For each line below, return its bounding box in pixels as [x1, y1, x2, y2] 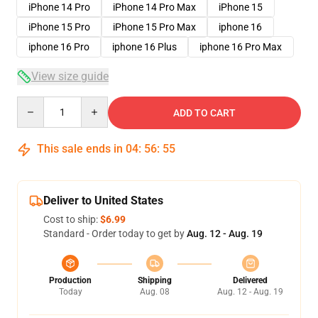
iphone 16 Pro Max [199, 41, 282, 53]
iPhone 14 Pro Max [113, 1, 196, 13]
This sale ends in [34, 142, 126, 155]
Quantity [16, 97, 55, 109]
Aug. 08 [139, 287, 170, 297]
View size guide [31, 70, 109, 83]
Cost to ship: [43, 214, 100, 225]
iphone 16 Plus [112, 41, 177, 53]
